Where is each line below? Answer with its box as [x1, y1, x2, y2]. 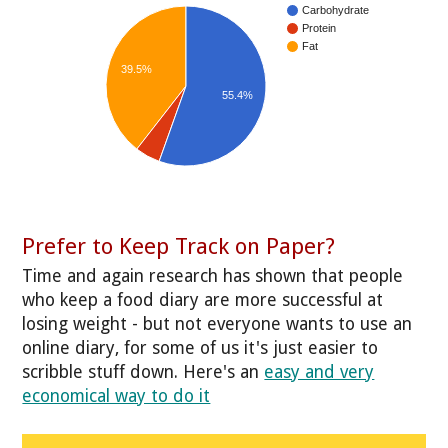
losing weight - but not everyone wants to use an [22, 313, 413, 334]
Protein [302, 22, 337, 35]
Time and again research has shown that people [22, 265, 404, 286]
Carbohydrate [302, 4, 370, 17]
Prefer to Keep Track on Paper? [22, 233, 336, 260]
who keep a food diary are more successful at [22, 289, 384, 310]
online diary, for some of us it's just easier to [22, 337, 379, 358]
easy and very [264, 361, 375, 382]
